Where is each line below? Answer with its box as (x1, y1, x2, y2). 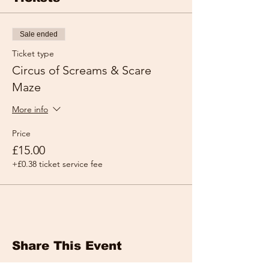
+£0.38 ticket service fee (12, 159, 103, 169)
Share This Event (12, 239, 122, 252)
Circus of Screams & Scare (12, 63, 151, 77)
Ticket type (12, 48, 54, 59)
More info (12, 104, 48, 115)
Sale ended (20, 30, 58, 38)
